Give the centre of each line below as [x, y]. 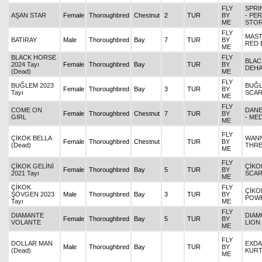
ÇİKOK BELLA [31, 138]
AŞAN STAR [29, 15]
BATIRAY [24, 40]
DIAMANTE [27, 215]
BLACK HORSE [34, 57]
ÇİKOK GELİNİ [32, 166]
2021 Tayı [25, 173]
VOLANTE [26, 222]
